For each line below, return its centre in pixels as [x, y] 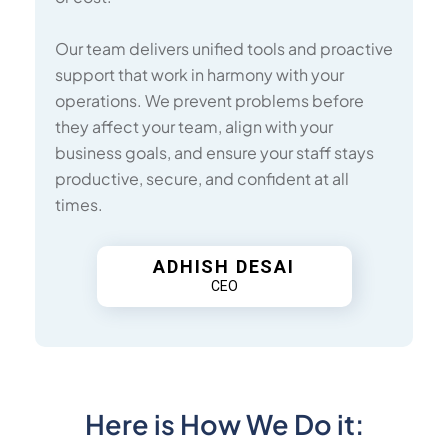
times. [79, 204]
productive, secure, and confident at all [202, 178]
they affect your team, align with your [194, 126]
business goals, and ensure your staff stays [214, 152]
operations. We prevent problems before [209, 100]
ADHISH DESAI [224, 266]
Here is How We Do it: [224, 424]
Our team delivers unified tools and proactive [224, 48]
